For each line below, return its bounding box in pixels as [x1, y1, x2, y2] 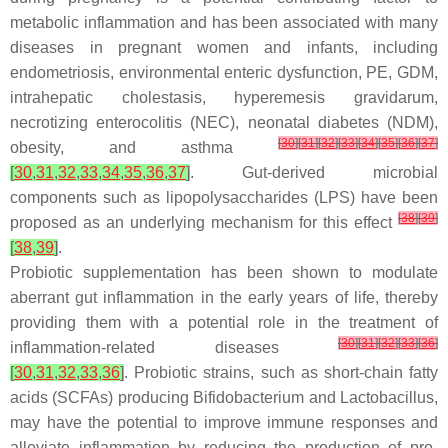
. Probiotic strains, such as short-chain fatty [124, 364, 438, 381]
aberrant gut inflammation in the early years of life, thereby [10, 289, 438, 306]
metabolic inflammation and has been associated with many [10, 14, 438, 31]
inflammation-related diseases [10, 339, 338, 356]
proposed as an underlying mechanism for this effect [10, 214, 398, 231]
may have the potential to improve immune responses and [10, 414, 438, 431]
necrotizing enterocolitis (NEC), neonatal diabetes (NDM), [10, 114, 438, 131]
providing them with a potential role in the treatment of [10, 314, 438, 331]
